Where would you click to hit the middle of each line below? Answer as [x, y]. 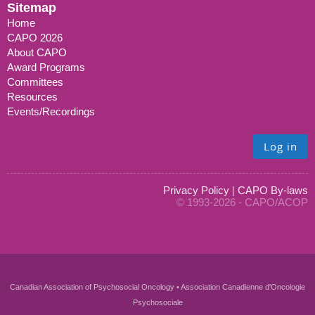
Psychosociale [157, 302]
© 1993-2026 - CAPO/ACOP [242, 202]
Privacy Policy [196, 190]
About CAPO [37, 52]
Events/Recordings [51, 111]
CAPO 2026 [35, 37]
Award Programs [46, 67]
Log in [281, 146]
